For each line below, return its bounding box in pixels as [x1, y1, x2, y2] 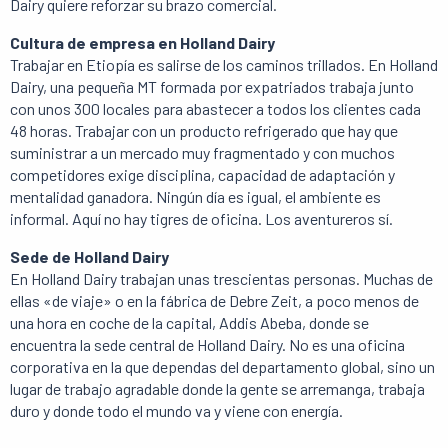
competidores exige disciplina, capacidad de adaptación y [10, 165, 395, 184]
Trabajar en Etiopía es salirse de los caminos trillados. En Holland [10, 55, 438, 74]
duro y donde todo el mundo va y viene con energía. [10, 401, 343, 420]
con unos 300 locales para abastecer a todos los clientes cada [10, 99, 421, 118]
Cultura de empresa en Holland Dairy [10, 33, 275, 52]
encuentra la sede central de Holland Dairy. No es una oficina [10, 335, 405, 354]
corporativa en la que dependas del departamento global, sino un [10, 357, 435, 376]
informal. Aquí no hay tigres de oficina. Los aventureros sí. [10, 209, 393, 228]
